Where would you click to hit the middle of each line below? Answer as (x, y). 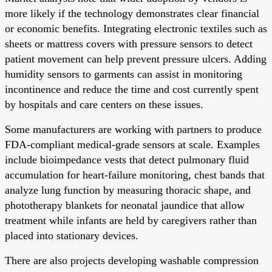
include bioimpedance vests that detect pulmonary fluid (127, 159)
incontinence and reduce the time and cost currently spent (132, 89)
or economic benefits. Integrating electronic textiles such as (136, 28)
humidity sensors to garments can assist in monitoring (124, 74)
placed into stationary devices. (72, 235)
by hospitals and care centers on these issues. (104, 104)
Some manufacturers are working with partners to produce (133, 129)
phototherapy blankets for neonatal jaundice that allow (125, 205)
